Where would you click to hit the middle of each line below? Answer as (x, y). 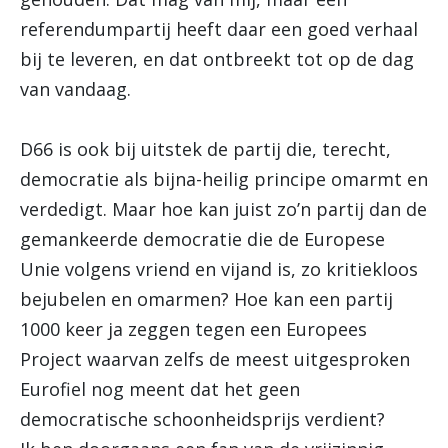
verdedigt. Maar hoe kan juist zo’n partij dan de (223, 209)
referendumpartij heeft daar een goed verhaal (219, 29)
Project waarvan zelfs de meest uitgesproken (215, 359)
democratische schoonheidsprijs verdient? (202, 419)
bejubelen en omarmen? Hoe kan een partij (206, 299)
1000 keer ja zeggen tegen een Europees (193, 329)
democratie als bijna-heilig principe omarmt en (224, 179)
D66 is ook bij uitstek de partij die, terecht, (205, 149)
